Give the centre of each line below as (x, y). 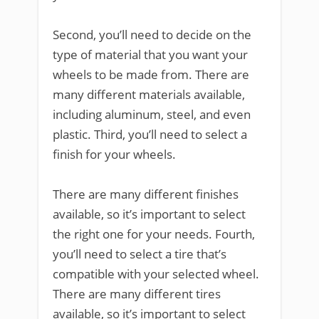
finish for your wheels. (114, 154)
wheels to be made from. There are (151, 74)
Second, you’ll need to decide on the (152, 35)
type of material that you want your (150, 54)
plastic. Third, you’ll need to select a (150, 134)
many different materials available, (149, 94)
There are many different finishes (146, 194)
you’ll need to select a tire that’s (140, 254)
